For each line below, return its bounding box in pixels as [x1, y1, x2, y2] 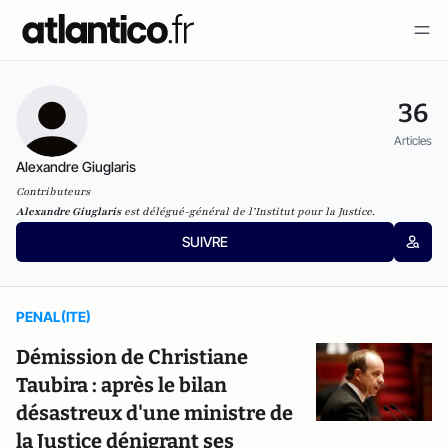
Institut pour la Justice [255, 204, 372, 219]
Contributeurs [16, 184, 90, 199]
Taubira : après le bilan [16, 373, 227, 397]
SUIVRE [181, 233, 228, 250]
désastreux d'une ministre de [16, 401, 293, 425]
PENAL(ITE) [16, 308, 91, 325]
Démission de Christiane [16, 345, 248, 369]
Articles [394, 132, 432, 148]
